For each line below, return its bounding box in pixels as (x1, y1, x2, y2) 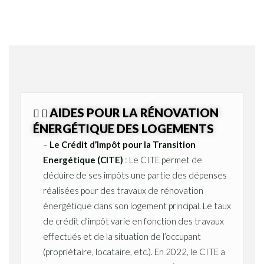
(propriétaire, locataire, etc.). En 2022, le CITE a (43, 246, 225, 257)
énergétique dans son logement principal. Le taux (43, 200, 231, 211)
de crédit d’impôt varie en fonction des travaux (43, 216, 224, 226)
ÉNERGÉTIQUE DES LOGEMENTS (33, 121, 214, 136)
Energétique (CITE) (43, 154, 123, 165)
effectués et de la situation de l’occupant (43, 231, 201, 242)
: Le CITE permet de (123, 154, 202, 165)
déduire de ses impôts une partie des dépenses (43, 170, 227, 180)
